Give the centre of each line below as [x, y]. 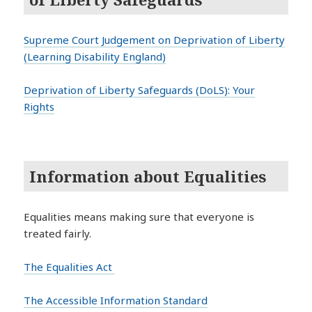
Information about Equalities [148, 176]
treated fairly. [58, 234]
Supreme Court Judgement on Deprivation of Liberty [155, 40]
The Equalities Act [70, 267]
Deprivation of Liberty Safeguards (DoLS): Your [140, 90]
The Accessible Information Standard [116, 301]
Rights [39, 107]
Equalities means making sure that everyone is [139, 217]
